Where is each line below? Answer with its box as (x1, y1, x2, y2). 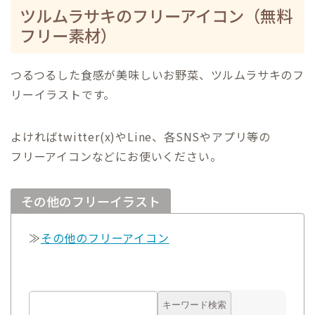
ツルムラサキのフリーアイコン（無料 (20, 3, 292, 27)
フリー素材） (20, 22, 117, 47)
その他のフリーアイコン (40, 229, 169, 246)
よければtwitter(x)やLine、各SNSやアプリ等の (11, 127, 271, 145)
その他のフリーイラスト (21, 191, 160, 210)
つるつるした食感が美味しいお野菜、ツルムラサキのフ (11, 65, 304, 83)
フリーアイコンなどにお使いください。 (11, 147, 222, 165)
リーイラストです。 (11, 85, 116, 103)
